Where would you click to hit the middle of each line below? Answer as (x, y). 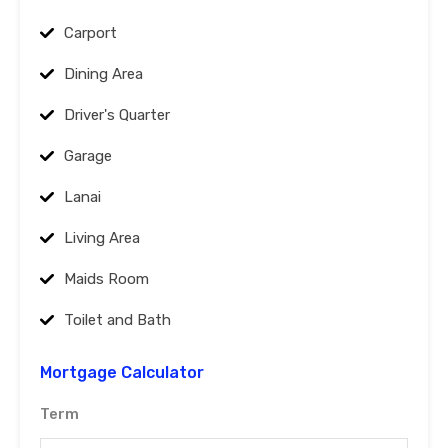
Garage (88, 156)
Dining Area (103, 74)
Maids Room (106, 279)
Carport (90, 33)
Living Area (102, 238)
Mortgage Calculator (122, 373)
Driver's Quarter (117, 115)
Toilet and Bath (117, 320)
